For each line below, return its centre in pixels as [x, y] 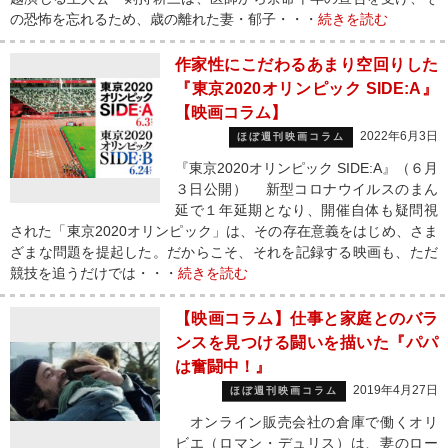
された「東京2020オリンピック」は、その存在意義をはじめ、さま [224, 231]
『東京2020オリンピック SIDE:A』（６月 [306, 168]
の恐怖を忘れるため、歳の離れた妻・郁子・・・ [164, 19]
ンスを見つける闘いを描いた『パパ [306, 342]
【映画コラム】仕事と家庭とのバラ [306, 318]
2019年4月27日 [395, 390]
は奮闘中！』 [223, 366]
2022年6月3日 [399, 136]
